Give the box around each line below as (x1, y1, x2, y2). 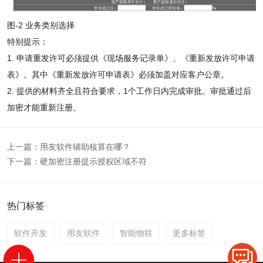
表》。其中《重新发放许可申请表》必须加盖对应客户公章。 (6, 70, 229, 80)
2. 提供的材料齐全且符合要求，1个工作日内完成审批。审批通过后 (6, 86, 251, 96)
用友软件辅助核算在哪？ (39, 142, 130, 152)
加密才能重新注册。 (6, 103, 81, 113)
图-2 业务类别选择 (6, 21, 75, 31)
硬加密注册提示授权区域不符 (39, 157, 147, 167)
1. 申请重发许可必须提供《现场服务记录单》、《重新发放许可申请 (6, 53, 255, 63)
